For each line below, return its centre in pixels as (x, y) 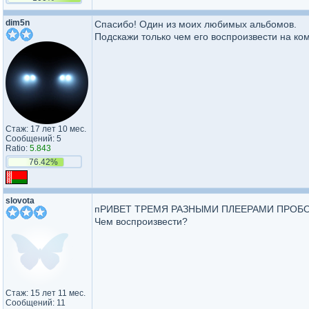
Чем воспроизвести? (141, 221)
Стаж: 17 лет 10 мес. (46, 129)
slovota (20, 201)
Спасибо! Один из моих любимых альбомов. (196, 24)
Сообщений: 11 (36, 303)
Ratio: (18, 148)
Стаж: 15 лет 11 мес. (46, 293)
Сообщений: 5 (33, 139)
